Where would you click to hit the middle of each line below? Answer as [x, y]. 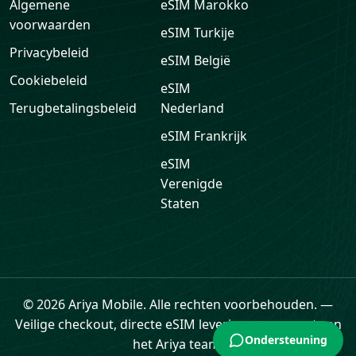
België [212, 61]
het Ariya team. [178, 344]
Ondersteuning [286, 340]
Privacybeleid [49, 53]
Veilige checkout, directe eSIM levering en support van [178, 325]
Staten [180, 204]
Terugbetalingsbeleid [73, 108]
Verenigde [192, 184]
